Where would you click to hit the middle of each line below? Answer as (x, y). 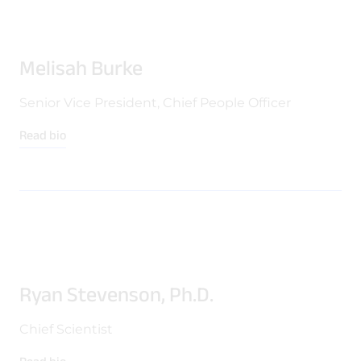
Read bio (43, 135)
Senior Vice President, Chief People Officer (155, 103)
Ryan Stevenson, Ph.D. (116, 294)
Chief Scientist (66, 329)
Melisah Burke (81, 68)
